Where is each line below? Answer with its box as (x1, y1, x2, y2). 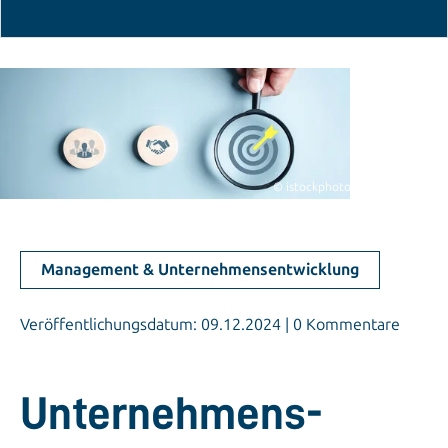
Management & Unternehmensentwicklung (41, 260, 359, 280)
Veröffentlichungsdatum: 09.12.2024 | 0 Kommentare (20, 315, 400, 335)
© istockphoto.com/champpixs (273, 180, 438, 195)
